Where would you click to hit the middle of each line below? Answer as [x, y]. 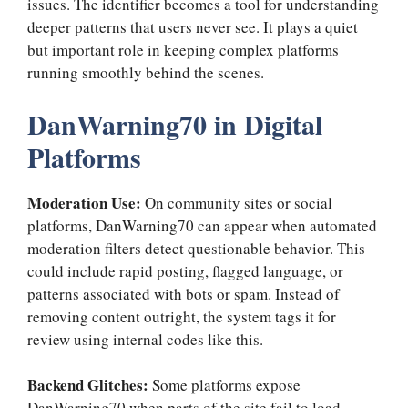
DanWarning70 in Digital [175, 123]
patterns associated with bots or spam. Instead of [184, 293]
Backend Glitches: [90, 385]
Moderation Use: [86, 202]
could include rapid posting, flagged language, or [185, 270]
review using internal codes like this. [145, 339]
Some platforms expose [226, 385]
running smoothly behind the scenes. [146, 73]
